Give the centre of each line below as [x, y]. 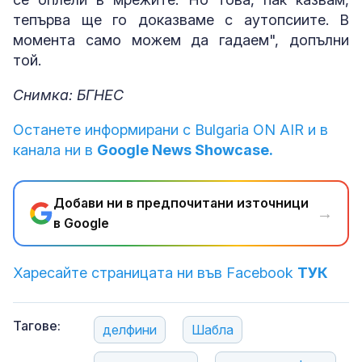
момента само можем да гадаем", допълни [181, 40]
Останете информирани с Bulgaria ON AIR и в [170, 130]
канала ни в [55, 150]
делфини [130, 330]
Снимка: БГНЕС [68, 95]
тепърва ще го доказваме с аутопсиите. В [181, 20]
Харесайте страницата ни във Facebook [155, 273]
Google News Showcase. [185, 150]
